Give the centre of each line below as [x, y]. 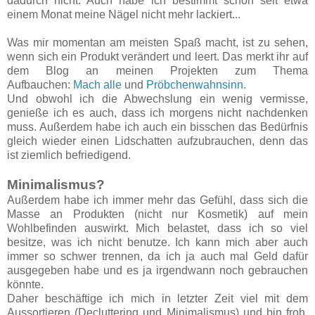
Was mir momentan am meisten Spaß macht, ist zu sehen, [157, 43]
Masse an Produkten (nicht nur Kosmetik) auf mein [157, 214]
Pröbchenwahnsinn [195, 85]
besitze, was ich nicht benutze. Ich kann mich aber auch [157, 243]
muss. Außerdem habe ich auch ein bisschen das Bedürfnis [157, 127]
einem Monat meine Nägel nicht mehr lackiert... [124, 15]
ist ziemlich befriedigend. [69, 155]
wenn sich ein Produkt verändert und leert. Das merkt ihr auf [157, 57]
